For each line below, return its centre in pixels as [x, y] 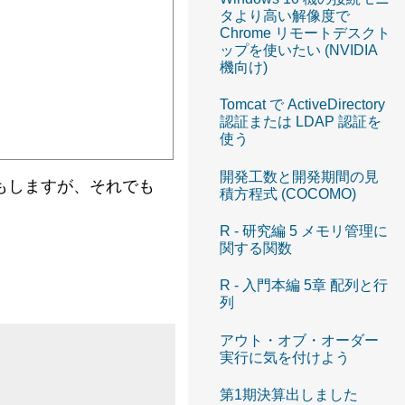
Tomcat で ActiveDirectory [302, 105]
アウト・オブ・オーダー [299, 340]
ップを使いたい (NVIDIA [298, 50]
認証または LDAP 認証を [301, 122]
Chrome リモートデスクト [305, 33]
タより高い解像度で [285, 15]
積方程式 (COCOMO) [288, 193]
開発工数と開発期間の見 [299, 176]
